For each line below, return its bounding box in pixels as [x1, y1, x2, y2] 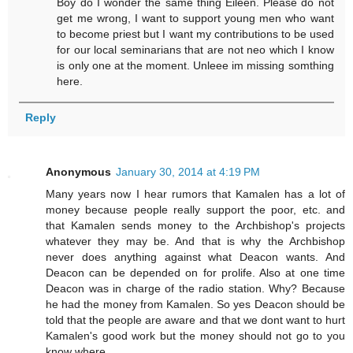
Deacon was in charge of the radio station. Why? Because [46, 282, 345, 295]
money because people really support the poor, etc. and [46, 203, 345, 217]
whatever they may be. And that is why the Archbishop [46, 235, 345, 248]
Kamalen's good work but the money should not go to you [46, 329, 345, 343]
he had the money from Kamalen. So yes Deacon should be [46, 298, 345, 311]
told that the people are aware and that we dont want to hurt [46, 314, 345, 327]
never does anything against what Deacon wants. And [46, 251, 345, 264]
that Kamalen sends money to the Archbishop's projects [46, 219, 345, 232]
